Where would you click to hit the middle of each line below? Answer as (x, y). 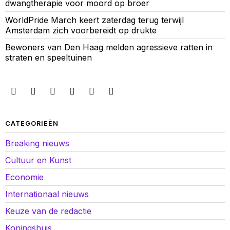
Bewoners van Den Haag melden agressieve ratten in (109, 47)
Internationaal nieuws (47, 194)
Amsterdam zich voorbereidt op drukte (81, 30)
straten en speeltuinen (49, 57)
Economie (24, 177)
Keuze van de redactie (48, 211)
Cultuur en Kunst (38, 160)
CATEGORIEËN (32, 123)
